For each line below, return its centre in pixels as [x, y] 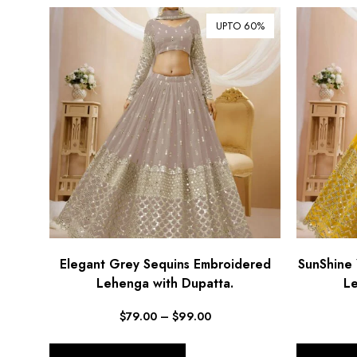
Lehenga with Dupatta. [165, 284]
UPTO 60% [240, 25]
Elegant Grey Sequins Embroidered [165, 265]
